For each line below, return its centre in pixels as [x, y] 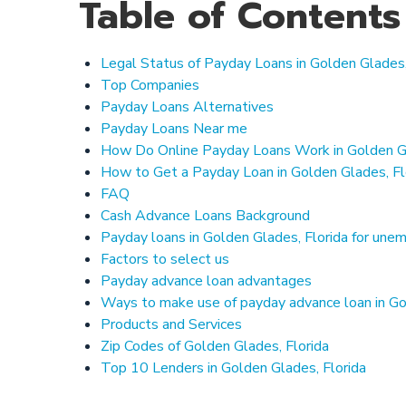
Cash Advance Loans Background [205, 216]
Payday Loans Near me [174, 129]
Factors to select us [165, 259]
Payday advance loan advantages [206, 281]
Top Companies [150, 85]
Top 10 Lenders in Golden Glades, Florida [233, 368]
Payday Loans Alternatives [187, 107]
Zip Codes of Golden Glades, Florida [215, 346]
